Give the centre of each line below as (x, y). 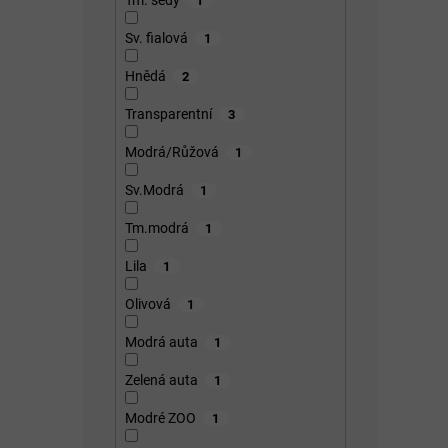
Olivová (147, 303)
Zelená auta (161, 379)
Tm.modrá (156, 227)
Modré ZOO (160, 417)
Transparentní (168, 113)
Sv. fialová (156, 37)
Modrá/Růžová (171, 151)
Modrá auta (161, 341)
